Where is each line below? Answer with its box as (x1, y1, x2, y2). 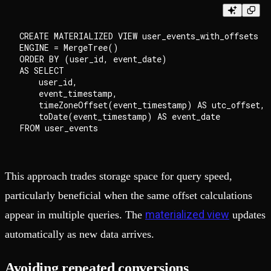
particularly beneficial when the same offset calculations (5, 189, 252, 201)
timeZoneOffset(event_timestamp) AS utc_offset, (19, 99, 265, 111)
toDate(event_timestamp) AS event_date (19, 110, 220, 122)
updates (229, 208, 266, 221)
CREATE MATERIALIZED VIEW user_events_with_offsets (19, 30, 258, 42)
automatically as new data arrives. (5, 227, 154, 240)
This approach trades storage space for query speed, (5, 169, 232, 182)
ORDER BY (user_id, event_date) (19, 53, 167, 65)
